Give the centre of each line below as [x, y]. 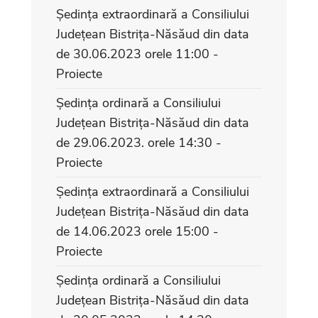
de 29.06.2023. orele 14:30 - [139, 142]
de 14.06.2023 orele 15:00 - [137, 231]
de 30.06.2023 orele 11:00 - [137, 54]
